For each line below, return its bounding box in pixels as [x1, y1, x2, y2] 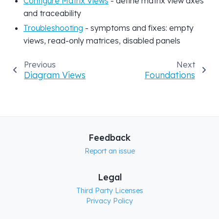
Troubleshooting [23, 23, 83, 33]
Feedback [88, 132, 131, 143]
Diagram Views [24, 69, 86, 81]
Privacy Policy [86, 197, 133, 206]
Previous [23, 60, 56, 70]
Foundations [144, 69, 195, 81]
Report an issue [84, 147, 135, 156]
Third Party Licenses [76, 186, 143, 196]
